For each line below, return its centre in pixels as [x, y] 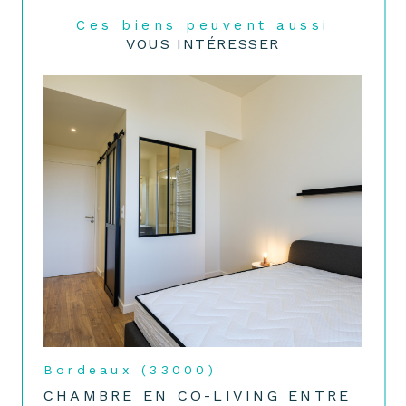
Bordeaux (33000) [130, 370]
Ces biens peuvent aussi [209, 26]
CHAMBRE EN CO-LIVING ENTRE [198, 395]
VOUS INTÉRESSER [203, 44]
